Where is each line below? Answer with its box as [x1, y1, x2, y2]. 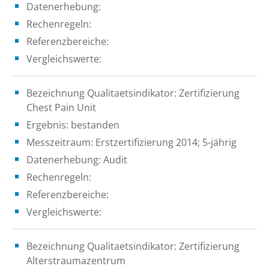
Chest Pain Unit [26, 100, 96, 114]
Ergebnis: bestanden [26, 118, 119, 131]
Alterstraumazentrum [26, 253, 125, 267]
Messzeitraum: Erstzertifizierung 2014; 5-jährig [26, 135, 237, 149]
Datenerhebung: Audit [26, 153, 127, 166]
